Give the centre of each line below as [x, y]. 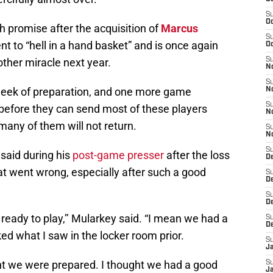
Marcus [179, 29]
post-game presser [118, 155]
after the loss [197, 155]
